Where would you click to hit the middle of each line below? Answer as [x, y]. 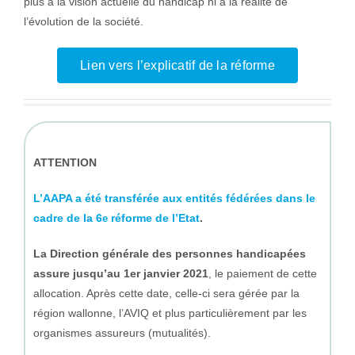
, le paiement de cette [262, 273]
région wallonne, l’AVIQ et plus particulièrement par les [170, 313]
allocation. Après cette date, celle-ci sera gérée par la [166, 293]
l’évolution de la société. [83, 21]
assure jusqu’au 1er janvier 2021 [120, 273]
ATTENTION [65, 162]
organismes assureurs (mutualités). [122, 332]
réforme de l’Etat [153, 218]
